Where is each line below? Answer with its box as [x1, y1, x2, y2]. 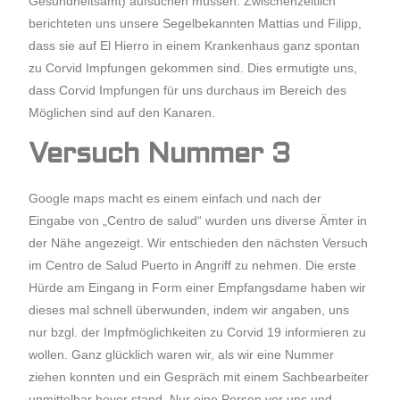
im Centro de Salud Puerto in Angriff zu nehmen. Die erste [29, 258, 357, 272]
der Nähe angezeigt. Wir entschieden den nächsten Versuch [29, 236, 369, 250]
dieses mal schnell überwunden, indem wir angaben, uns [29, 303, 350, 317]
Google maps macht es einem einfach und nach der [29, 191, 322, 205]
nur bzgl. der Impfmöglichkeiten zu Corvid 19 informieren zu [29, 325, 367, 339]
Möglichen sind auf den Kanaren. [29, 105, 220, 120]
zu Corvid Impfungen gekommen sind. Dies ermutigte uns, [29, 61, 358, 75]
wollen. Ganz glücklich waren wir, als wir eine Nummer [29, 347, 335, 362]
